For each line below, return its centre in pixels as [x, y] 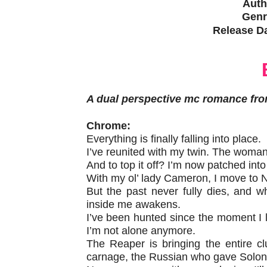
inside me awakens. [133, 204]
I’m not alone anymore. [141, 230]
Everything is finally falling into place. [173, 139]
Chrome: [108, 125]
